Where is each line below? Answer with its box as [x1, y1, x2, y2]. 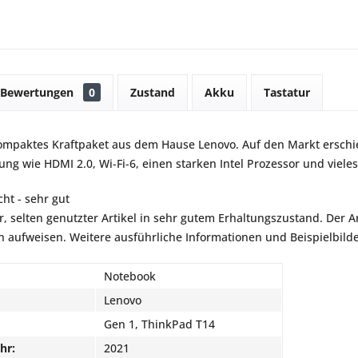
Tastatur [264, 84, 310, 100]
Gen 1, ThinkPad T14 [104, 316, 215, 332]
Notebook [104, 268, 156, 284]
